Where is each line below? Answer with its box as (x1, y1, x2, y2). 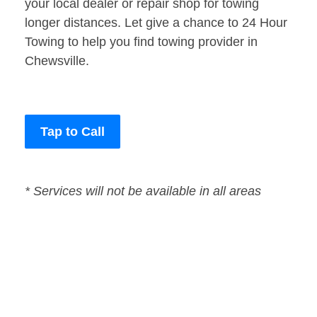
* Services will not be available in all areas (25, 184, 261, 199)
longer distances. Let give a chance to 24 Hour (25, 16, 287, 30)
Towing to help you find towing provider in (25, 35, 258, 50)
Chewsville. (25, 54, 89, 69)
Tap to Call (40, 125, 105, 139)
